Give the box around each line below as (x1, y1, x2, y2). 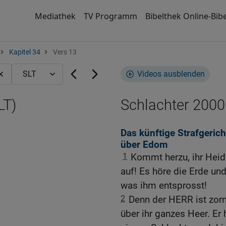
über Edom (121, 139, 167, 151)
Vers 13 (51, 48, 77, 56)
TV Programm (83, 11, 137, 22)
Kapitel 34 (9, 48, 40, 56)
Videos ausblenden (137, 69, 205, 79)
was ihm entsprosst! (121, 180, 207, 192)
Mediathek (34, 11, 76, 22)
